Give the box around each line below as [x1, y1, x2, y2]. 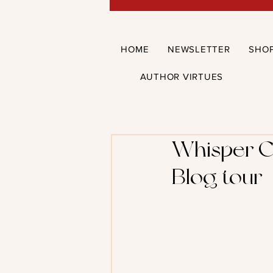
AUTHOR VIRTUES [140, 71, 224, 82]
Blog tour [172, 163, 262, 190]
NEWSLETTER [168, 43, 230, 54]
